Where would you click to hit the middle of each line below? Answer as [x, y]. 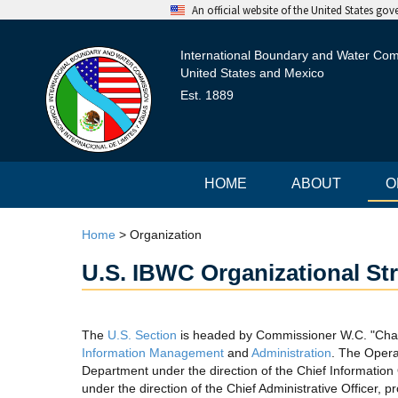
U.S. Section [142, 335]
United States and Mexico [252, 73]
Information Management [153, 353]
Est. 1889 [207, 95]
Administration [291, 353]
